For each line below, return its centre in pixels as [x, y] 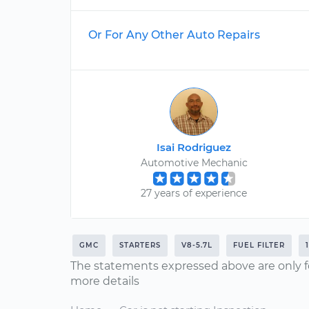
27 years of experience [194, 193]
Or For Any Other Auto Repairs [174, 35]
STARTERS [140, 245]
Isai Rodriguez [194, 147]
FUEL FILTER [259, 245]
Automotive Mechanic [194, 163]
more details [105, 281]
